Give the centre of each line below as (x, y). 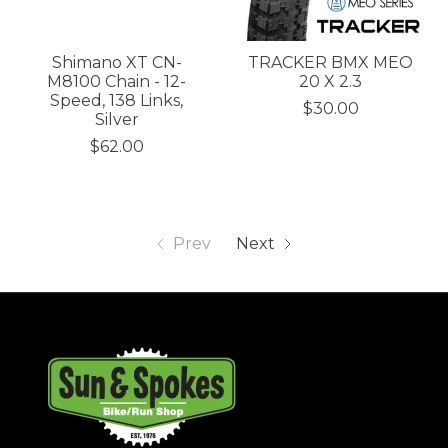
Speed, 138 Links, (117, 100)
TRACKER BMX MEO (331, 62)
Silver (116, 119)
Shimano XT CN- (116, 62)
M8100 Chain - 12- (117, 81)
